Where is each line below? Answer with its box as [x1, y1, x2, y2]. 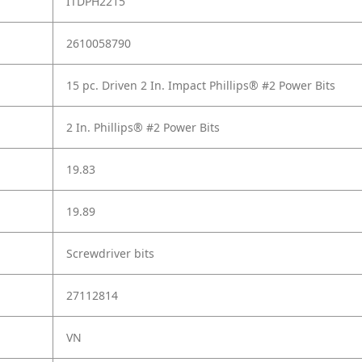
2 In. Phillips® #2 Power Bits [66, 120, 220, 136]
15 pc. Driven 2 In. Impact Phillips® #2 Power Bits [66, 78, 335, 94]
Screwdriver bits [66, 246, 154, 262]
